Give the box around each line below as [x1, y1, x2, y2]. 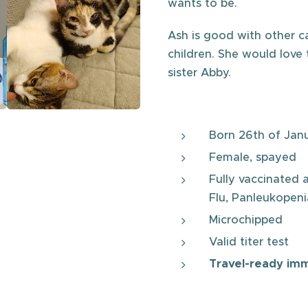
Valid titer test [209, 234, 289, 249]
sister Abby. [168, 65, 231, 80]
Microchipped [209, 212, 283, 227]
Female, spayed [209, 150, 296, 164]
